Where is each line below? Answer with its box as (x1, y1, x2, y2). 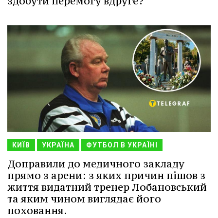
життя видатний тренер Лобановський (7, 181, 207, 194)
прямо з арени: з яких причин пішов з (7, 169, 205, 182)
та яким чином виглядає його (7, 192, 161, 206)
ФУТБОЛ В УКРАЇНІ (86, 141, 158, 149)
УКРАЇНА (42, 141, 74, 149)
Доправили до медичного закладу (7, 157, 184, 171)
